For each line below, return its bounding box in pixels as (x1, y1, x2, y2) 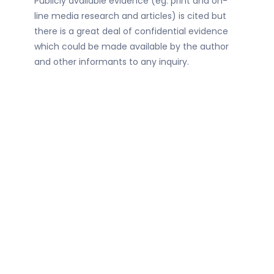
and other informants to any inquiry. (34, 56, 189, 68)
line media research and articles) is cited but (34, 10, 226, 23)
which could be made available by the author (34, 40, 229, 53)
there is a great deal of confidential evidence (34, 25, 228, 38)
